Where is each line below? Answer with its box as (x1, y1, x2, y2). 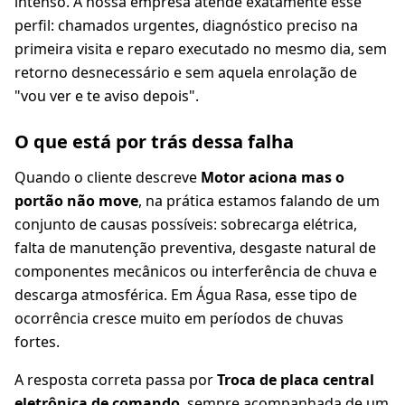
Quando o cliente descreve (14, 167, 201, 188)
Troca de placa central (217, 370, 374, 391)
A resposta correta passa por (14, 370, 217, 391)
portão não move (14, 191, 138, 212)
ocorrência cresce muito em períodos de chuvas (14, 308, 344, 329)
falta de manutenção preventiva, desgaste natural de (14, 238, 376, 259)
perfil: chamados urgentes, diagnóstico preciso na (14, 15, 358, 36)
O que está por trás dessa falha (14, 129, 294, 155)
